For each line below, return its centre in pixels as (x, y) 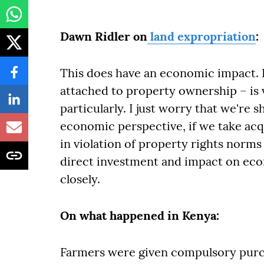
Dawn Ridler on (104, 36)
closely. (80, 179)
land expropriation (202, 36)
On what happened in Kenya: (140, 215)
